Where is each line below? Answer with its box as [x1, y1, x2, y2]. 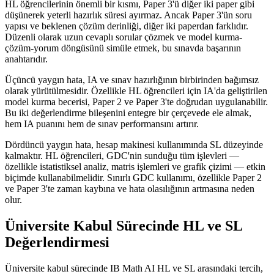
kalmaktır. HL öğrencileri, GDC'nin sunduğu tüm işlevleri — [5, 150, 239, 161]
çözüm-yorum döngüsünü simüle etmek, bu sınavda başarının [5, 43, 241, 53]
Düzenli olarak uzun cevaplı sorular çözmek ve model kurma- [5, 32, 242, 42]
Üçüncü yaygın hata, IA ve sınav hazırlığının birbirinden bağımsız [5, 75, 259, 85]
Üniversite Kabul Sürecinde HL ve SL [5, 217, 242, 234]
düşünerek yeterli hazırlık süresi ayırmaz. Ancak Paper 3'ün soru [5, 10, 252, 20]
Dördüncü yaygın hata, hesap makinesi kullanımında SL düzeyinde [5, 139, 263, 150]
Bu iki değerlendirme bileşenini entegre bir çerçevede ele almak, [5, 108, 251, 118]
